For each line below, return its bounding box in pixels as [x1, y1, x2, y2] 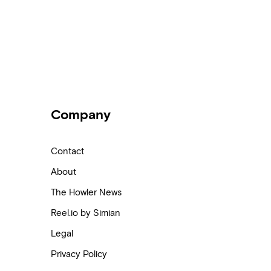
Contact [51, 146, 85, 157]
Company [51, 106, 111, 123]
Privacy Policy [51, 249, 108, 260]
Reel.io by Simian [51, 207, 121, 218]
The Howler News [51, 187, 122, 198]
